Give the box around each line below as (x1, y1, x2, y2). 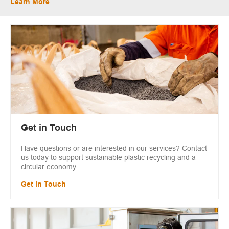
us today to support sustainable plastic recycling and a (21, 153, 196, 162)
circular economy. (21, 163, 78, 171)
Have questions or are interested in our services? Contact (21, 144, 207, 153)
